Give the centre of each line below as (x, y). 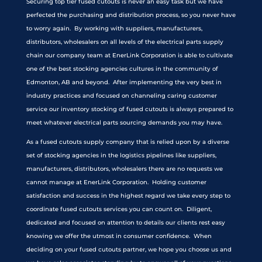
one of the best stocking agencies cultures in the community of (122, 69)
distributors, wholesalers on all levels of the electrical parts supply (125, 42)
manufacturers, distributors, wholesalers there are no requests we (124, 169)
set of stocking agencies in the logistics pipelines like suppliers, (121, 156)
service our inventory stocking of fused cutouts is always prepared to (130, 109)
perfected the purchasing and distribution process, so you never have (131, 15)
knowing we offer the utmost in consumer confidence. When (119, 236)
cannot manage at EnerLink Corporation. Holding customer (116, 182)
